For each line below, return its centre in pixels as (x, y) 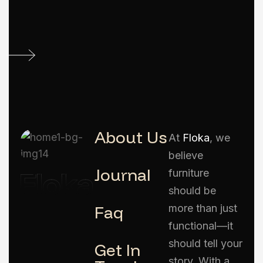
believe (186, 156)
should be (192, 191)
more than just (203, 208)
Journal (123, 175)
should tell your (205, 244)
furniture (189, 173)
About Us (131, 137)
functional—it (201, 226)
